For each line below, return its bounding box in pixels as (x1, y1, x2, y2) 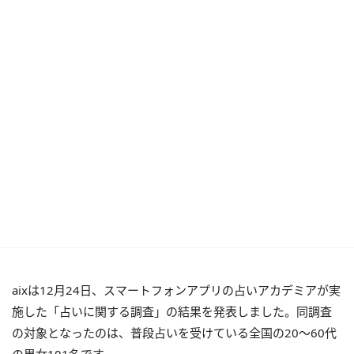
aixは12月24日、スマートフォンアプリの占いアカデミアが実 (12, 282, 341, 298)
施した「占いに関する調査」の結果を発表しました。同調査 (12, 303, 332, 319)
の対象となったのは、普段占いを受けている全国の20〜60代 (12, 325, 337, 341)
